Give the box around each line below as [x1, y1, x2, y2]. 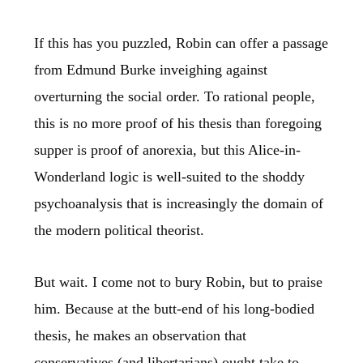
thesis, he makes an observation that [34, 327, 247, 344]
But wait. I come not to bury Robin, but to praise [34, 274, 323, 291]
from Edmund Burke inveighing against [34, 61, 268, 78]
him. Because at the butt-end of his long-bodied [34, 301, 315, 318]
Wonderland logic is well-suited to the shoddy [34, 168, 305, 185]
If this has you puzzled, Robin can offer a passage [34, 34, 329, 51]
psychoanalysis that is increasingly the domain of [34, 194, 324, 211]
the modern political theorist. [34, 221, 205, 238]
